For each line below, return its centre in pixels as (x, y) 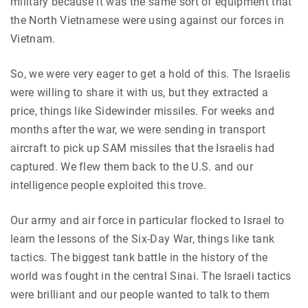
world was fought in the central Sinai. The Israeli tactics (151, 276)
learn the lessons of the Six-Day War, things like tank (143, 239)
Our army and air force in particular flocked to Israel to (147, 221)
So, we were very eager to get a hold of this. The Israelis (151, 74)
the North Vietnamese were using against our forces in (147, 21)
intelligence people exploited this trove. (109, 186)
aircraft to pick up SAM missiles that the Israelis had (143, 148)
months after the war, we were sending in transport (138, 130)
